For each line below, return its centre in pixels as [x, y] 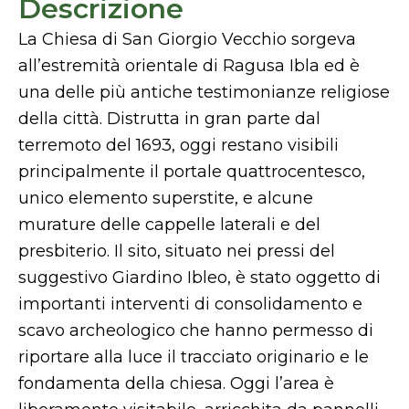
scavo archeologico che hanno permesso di [196, 330]
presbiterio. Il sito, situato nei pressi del [177, 251]
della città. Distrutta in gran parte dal [169, 119]
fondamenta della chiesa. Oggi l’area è [176, 383]
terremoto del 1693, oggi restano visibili [178, 145]
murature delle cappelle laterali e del [169, 225]
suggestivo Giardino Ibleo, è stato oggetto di [199, 278]
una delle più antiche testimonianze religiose [204, 92]
